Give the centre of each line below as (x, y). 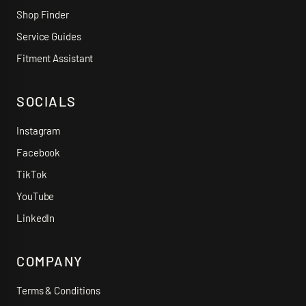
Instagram (39, 130)
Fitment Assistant (55, 58)
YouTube (36, 196)
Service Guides (49, 36)
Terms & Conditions (59, 290)
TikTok (32, 174)
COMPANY (50, 261)
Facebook (39, 152)
